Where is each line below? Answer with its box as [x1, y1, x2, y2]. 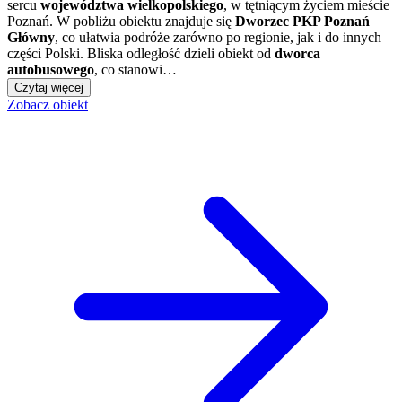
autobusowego [7, 61, 94, 77]
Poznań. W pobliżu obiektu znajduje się [7, 13, 235, 29]
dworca [275, 45, 320, 61]
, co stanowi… [94, 61, 177, 77]
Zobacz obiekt [7, 96, 88, 112]
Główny [7, 29, 55, 45]
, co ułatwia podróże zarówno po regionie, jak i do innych [55, 29, 381, 45]
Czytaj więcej [14, 80, 83, 94]
